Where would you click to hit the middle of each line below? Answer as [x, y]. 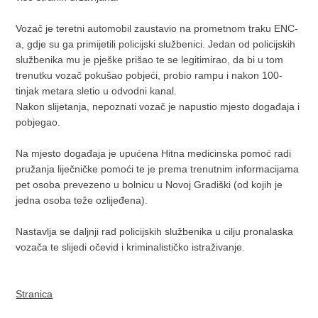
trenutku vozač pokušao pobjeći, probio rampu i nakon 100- [149, 75]
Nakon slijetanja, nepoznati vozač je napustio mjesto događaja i [158, 106]
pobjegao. [38, 122]
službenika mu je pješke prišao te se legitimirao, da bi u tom [150, 59]
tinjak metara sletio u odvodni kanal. [97, 91]
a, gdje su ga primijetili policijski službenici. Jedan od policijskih [156, 44]
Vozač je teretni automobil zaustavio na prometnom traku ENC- [157, 28]
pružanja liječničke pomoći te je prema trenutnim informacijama [158, 169]
